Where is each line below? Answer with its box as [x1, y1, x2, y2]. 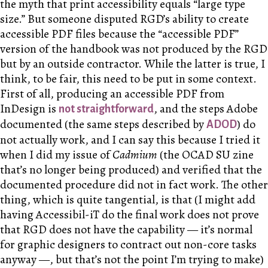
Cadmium [112, 146, 157, 163]
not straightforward [59, 102, 154, 115]
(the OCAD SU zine [157, 146, 254, 163]
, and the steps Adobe [154, 100, 258, 117]
